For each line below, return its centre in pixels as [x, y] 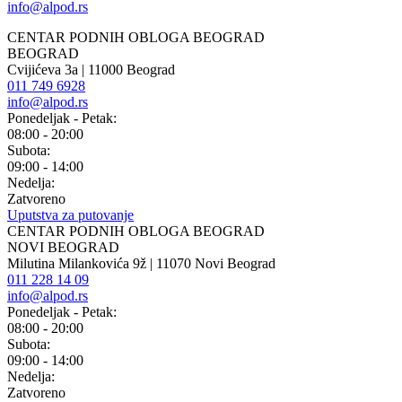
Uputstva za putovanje [70, 214]
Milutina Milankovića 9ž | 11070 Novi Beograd [141, 263]
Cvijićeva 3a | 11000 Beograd [91, 69]
